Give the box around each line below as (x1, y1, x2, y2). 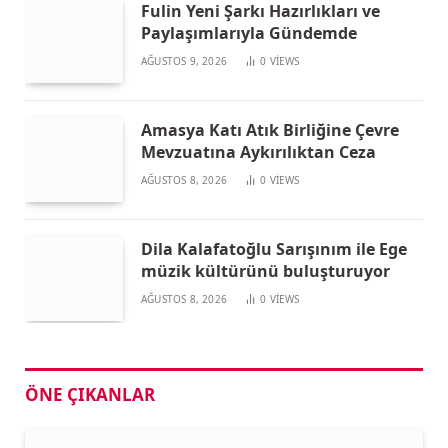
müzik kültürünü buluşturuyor (141, 260, 390, 283)
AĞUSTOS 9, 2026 (141, 53, 227, 68)
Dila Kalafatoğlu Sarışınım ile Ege (141, 238, 407, 261)
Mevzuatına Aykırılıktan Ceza (141, 141, 376, 164)
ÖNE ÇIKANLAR (25, 383, 155, 407)
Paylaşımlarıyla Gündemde (141, 21, 357, 44)
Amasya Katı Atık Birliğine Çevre (141, 119, 399, 142)
